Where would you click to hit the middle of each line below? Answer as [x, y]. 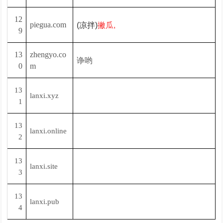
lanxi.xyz [45, 96]
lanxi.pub [45, 202]
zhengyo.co [48, 55]
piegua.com [48, 25]
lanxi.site [44, 166]
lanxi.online [49, 131]
